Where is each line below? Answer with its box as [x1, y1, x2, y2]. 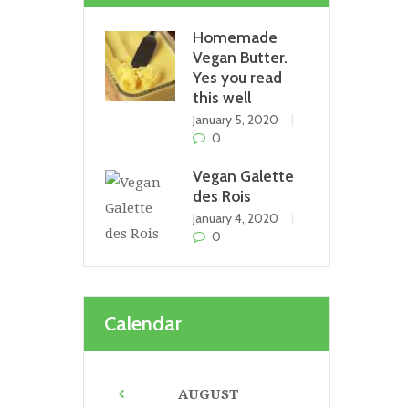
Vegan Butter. [193, 47, 288, 67]
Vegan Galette [193, 165, 294, 185]
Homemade [193, 26, 278, 47]
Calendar [104, 310, 182, 336]
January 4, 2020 [193, 209, 278, 225]
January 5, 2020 [193, 110, 278, 127]
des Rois [193, 185, 251, 205]
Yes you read [193, 67, 282, 87]
